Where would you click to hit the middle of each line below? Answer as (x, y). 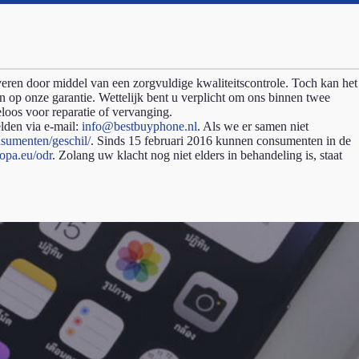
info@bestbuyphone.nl (139, 126)
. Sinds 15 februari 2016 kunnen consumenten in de (221, 141)
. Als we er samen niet (253, 126)
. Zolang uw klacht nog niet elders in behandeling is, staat (197, 155)
